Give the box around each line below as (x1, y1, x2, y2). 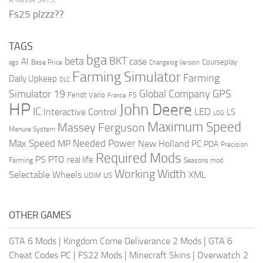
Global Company (139, 87, 210, 100)
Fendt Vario (68, 90, 105, 99)
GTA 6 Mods (9, 235, 56, 247)
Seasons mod (184, 156, 223, 164)
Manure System (9, 124, 55, 133)
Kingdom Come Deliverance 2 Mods (63, 235, 201, 247)
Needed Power (73, 137, 136, 149)
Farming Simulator (72, 68, 181, 85)
